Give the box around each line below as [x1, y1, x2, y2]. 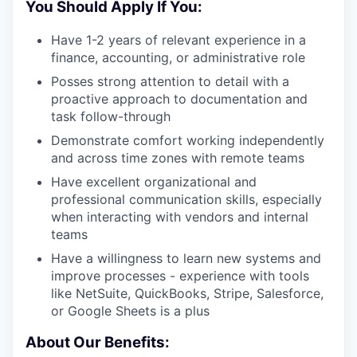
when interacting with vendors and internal [51, 208, 308, 225]
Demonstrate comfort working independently [51, 131, 324, 148]
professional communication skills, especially [51, 190, 322, 207]
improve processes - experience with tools [51, 267, 309, 284]
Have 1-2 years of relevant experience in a [51, 31, 306, 48]
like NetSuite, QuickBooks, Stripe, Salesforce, [51, 284, 324, 301]
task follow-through [51, 108, 171, 124]
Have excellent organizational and [51, 173, 257, 190]
